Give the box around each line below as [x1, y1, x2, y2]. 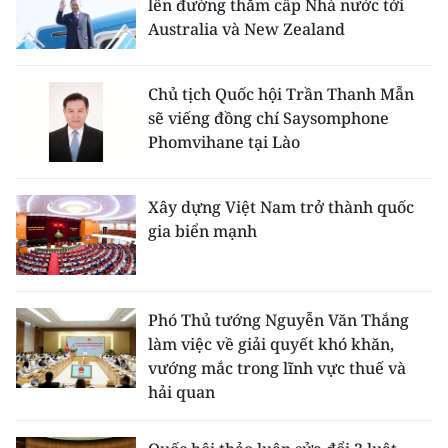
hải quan [148, 381, 215, 403]
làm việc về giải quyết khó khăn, [148, 333, 394, 355]
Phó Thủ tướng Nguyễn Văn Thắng [148, 309, 409, 331]
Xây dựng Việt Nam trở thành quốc [148, 196, 414, 218]
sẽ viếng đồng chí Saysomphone [148, 107, 389, 129]
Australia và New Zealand [148, 18, 345, 40]
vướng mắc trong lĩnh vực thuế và [148, 357, 406, 379]
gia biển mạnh [148, 220, 257, 242]
